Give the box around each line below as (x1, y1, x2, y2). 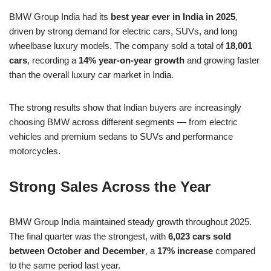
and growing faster (184, 55, 260, 66)
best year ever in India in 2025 (111, 11, 235, 22)
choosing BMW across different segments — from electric (9, 117, 238, 128)
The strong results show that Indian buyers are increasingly (9, 102, 241, 113)
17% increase (157, 246, 213, 256)
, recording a (27, 55, 79, 66)
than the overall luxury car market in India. (9, 70, 174, 80)
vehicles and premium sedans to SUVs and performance (9, 131, 233, 142)
